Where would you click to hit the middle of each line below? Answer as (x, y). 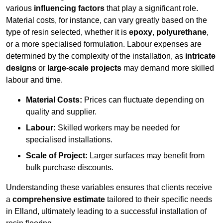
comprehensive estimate (59, 200)
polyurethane (181, 32)
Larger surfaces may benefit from (146, 156)
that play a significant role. (151, 8)
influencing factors (69, 8)
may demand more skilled (168, 68)
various (20, 8)
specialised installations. (69, 140)
